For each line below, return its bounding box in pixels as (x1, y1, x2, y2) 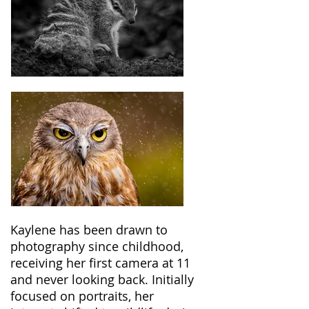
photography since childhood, (10, 238, 183, 255)
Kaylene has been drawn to (10, 221, 168, 238)
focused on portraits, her (10, 288, 154, 304)
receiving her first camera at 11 (10, 255, 190, 271)
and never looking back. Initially (10, 271, 194, 288)
